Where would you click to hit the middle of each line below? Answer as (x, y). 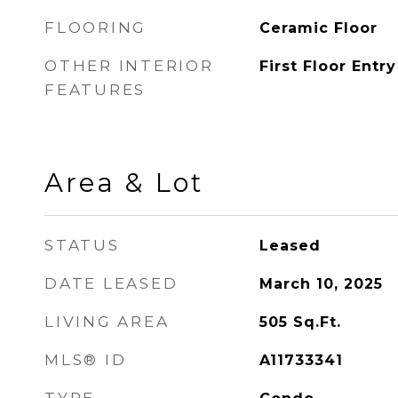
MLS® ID (86, 360)
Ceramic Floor (318, 28)
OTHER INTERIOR (129, 66)
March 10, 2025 (321, 284)
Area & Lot (124, 183)
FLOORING (96, 28)
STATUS (82, 245)
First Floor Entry (327, 66)
